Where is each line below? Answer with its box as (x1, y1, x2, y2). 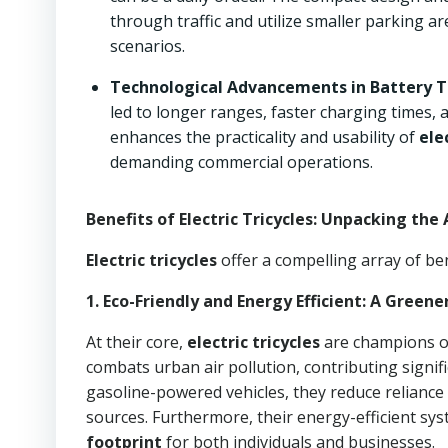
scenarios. (110, 35, 185, 57)
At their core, (86, 331, 187, 353)
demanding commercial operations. (110, 151, 373, 173)
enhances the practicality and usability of (110, 126, 419, 148)
